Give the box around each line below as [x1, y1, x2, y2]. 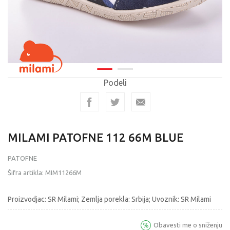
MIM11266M [45, 169, 82, 176]
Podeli [103, 78, 127, 87]
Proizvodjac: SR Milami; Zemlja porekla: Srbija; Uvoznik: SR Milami [8, 195, 211, 203]
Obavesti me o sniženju [154, 221, 222, 228]
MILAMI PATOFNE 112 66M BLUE [8, 131, 183, 144]
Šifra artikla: [8, 169, 45, 176]
